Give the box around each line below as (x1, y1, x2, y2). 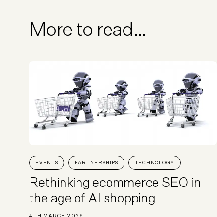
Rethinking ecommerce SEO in (29, 176, 201, 189)
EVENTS (35, 160, 59, 165)
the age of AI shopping (29, 191, 155, 205)
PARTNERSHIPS (75, 160, 119, 165)
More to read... (29, 20, 146, 40)
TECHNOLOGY (135, 160, 175, 165)
